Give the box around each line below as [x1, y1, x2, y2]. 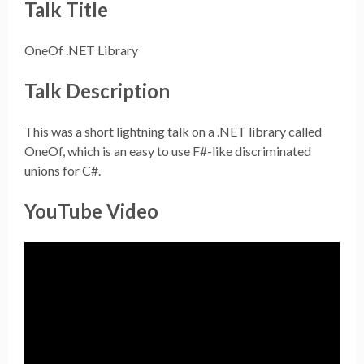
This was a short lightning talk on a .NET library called [24, 123, 322, 139]
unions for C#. [24, 162, 101, 178]
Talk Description [24, 78, 170, 102]
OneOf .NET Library [24, 42, 138, 58]
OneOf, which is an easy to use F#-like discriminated [24, 142, 311, 158]
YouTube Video [24, 198, 158, 223]
